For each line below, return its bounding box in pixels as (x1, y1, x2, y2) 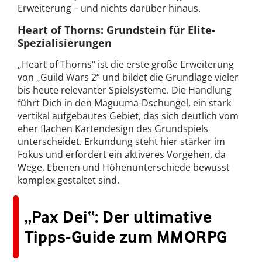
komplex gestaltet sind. (18, 174, 119, 187)
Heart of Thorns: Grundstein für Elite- (18, 23, 215, 37)
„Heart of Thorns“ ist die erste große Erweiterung (18, 58, 234, 71)
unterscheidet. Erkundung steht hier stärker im (18, 135, 225, 149)
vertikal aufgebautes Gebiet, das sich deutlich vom (18, 109, 239, 123)
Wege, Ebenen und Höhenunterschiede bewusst (18, 161, 230, 174)
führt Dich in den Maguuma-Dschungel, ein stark (18, 96, 231, 110)
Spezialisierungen (18, 36, 112, 50)
